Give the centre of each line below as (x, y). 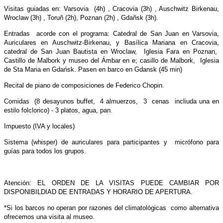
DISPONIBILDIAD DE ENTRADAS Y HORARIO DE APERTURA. (98, 192)
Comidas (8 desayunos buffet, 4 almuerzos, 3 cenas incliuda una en (111, 101)
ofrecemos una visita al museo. (49, 217)
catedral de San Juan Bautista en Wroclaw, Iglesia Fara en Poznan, (111, 51)
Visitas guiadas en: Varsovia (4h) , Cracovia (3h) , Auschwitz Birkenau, (111, 8)
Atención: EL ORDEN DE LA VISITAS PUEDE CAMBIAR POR (111, 183)
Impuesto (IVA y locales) (39, 126)
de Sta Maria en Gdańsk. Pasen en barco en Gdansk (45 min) (93, 69)
